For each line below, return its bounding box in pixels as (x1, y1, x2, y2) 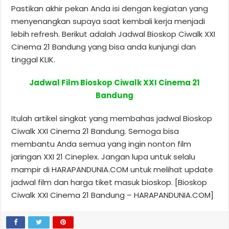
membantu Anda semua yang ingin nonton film (11, 138, 192, 149)
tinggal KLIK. (11, 54, 56, 65)
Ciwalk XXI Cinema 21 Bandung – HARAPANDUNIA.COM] (11, 189, 214, 200)
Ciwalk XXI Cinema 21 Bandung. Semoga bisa (11, 125, 179, 136)
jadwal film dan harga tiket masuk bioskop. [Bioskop (11, 176, 208, 188)
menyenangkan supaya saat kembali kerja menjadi (11, 15, 205, 27)
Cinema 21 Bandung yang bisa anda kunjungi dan (11, 41, 196, 52)
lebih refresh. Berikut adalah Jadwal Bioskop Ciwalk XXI (11, 28, 216, 39)
